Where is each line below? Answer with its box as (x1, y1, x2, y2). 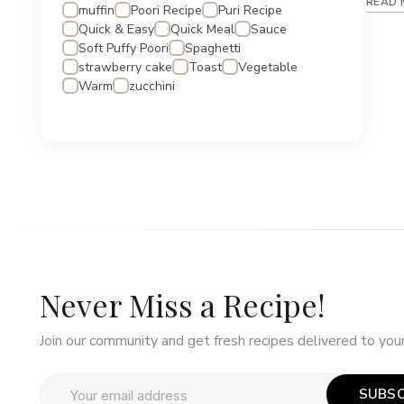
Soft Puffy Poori (78, 39, 169, 57)
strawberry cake (78, 58, 172, 76)
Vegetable (238, 58, 298, 76)
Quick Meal (170, 20, 234, 38)
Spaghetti (185, 39, 241, 57)
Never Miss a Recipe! (40, 284, 325, 326)
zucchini (129, 77, 175, 95)
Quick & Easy (78, 20, 154, 38)
